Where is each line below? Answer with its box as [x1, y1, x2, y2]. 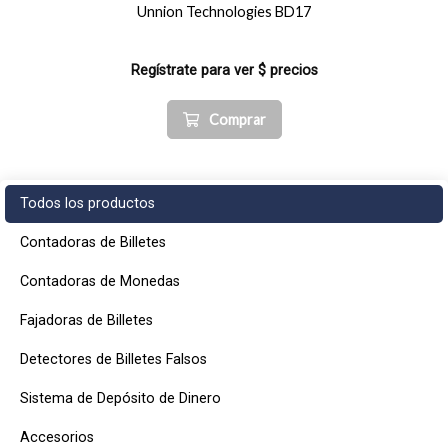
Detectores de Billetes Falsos [20, 351, 207, 368]
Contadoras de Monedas [20, 273, 180, 290]
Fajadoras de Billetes [20, 312, 153, 329]
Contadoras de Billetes [20, 234, 166, 251]
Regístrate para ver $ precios [130, 62, 318, 79]
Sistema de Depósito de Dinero [20, 390, 221, 407]
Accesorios [20, 429, 94, 446]
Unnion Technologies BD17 [137, 3, 311, 20]
